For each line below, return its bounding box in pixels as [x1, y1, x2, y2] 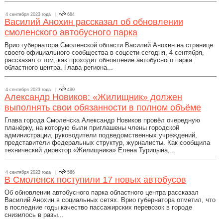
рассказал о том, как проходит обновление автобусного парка [4, 56, 192, 64]
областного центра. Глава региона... [4, 64, 113, 71]
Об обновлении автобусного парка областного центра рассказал [4, 189, 199, 196]
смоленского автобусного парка [4, 27, 137, 37]
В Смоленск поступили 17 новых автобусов [4, 175, 186, 185]
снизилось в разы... [4, 211, 64, 219]
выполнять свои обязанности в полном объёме [4, 103, 201, 112]
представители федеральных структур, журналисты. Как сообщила [4, 139, 210, 146]
